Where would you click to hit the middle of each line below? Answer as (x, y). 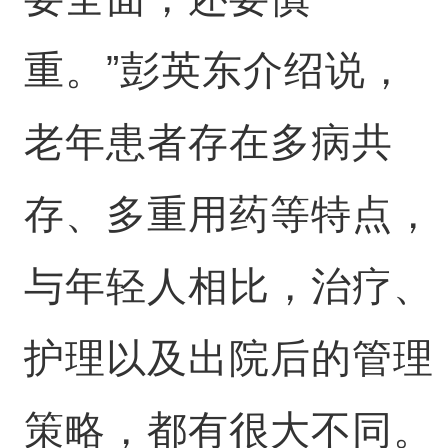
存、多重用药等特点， (228, 214)
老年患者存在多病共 (208, 142)
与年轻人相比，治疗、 (228, 286)
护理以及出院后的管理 (228, 358)
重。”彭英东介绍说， (215, 70)
